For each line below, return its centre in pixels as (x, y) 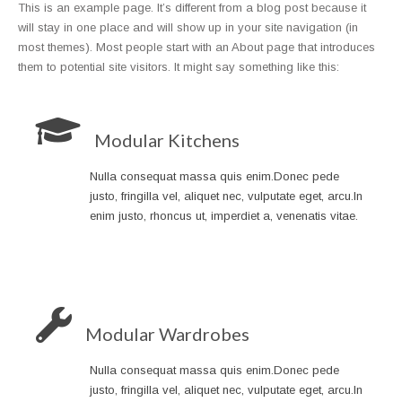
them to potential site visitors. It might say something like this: (179, 67)
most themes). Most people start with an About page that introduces (197, 48)
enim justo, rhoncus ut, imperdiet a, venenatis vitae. (224, 216)
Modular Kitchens (167, 140)
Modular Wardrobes (167, 334)
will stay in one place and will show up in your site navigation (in (188, 28)
